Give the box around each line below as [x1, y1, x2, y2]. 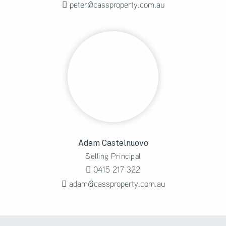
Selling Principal [85, 150, 141, 161]
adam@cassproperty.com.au [66, 178, 165, 189]
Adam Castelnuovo [78, 139, 148, 148]
